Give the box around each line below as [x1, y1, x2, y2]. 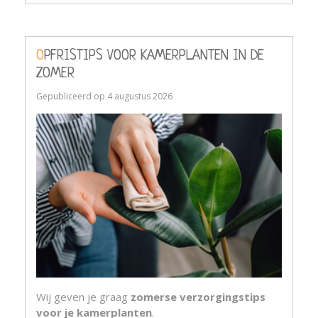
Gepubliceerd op [36, 90, 107, 103]
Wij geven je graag [36, 290, 131, 305]
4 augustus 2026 [107, 90, 172, 103]
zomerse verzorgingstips [131, 290, 265, 305]
